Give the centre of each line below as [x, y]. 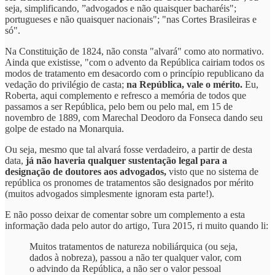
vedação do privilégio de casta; [66, 85]
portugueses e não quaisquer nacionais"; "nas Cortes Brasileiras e [131, 20]
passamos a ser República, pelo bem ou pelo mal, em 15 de [119, 107]
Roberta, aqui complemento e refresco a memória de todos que [126, 96]
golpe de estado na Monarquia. [64, 129]
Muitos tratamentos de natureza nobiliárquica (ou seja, [134, 247]
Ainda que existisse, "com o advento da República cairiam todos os [135, 63]
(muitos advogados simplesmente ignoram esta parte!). [110, 194]
